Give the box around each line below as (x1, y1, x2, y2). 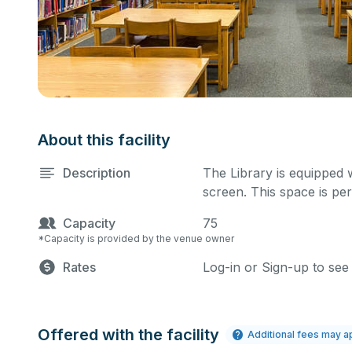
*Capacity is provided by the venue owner (38, 233, 234, 244)
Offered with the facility (38, 325, 219, 344)
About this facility (38, 130, 170, 149)
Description (63, 165, 130, 181)
